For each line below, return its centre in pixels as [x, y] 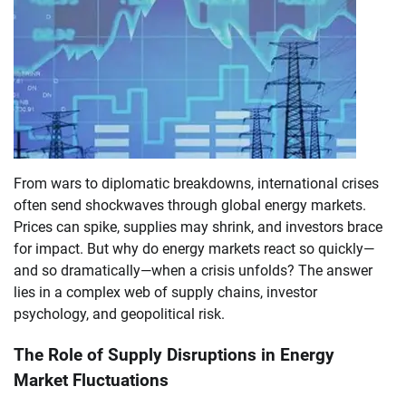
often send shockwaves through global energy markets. [190, 205]
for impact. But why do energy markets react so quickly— [194, 248]
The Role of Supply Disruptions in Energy [174, 355]
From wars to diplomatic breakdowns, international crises [196, 183]
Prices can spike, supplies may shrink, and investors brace [198, 227]
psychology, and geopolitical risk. [119, 314]
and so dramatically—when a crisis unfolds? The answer [193, 270]
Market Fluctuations [91, 380]
